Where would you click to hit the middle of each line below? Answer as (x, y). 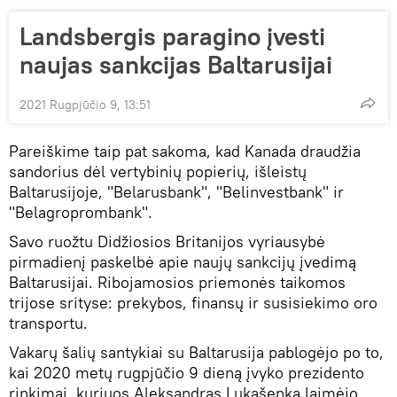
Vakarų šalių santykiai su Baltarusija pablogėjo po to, (196, 352)
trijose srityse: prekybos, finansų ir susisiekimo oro (193, 303)
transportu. (48, 323)
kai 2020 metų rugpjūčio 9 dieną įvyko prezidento (187, 373)
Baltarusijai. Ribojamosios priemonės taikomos (177, 282)
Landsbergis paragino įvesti (172, 36)
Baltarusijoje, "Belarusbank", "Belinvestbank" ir (176, 192)
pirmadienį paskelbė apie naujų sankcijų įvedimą (183, 262)
